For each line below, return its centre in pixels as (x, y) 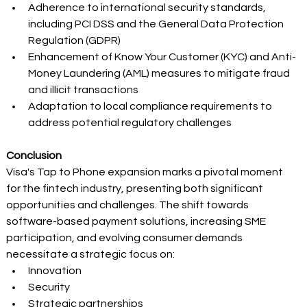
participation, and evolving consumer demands (126, 237)
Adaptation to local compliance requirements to (151, 106)
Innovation (56, 270)
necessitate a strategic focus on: (92, 254)
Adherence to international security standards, (148, 7)
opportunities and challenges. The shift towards (129, 205)
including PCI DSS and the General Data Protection (157, 24)
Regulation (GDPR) (76, 40)
